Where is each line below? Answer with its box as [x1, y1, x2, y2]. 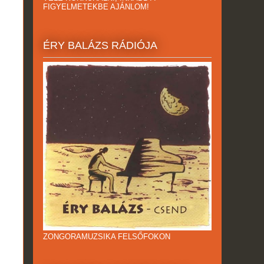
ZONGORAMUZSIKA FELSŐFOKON [43, 232, 170, 241]
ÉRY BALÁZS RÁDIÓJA [43, 39, 157, 51]
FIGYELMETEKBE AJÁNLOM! [43, 2, 149, 12]
